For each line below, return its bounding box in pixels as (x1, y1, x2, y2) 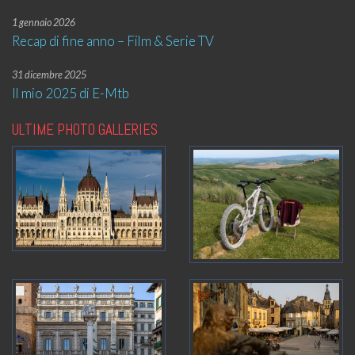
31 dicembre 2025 (12, 69, 86, 81)
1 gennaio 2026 (12, 17, 75, 29)
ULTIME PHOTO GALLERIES (12, 120, 158, 139)
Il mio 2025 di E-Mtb (12, 85, 129, 101)
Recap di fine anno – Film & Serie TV (12, 32, 214, 49)
